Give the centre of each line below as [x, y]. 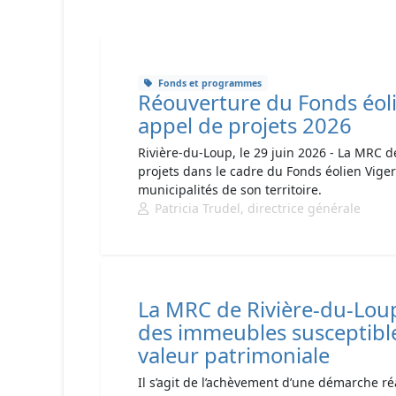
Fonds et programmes [209, 83]
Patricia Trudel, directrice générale [258, 208]
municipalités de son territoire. [230, 190]
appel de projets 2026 [245, 126]
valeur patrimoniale [234, 355]
